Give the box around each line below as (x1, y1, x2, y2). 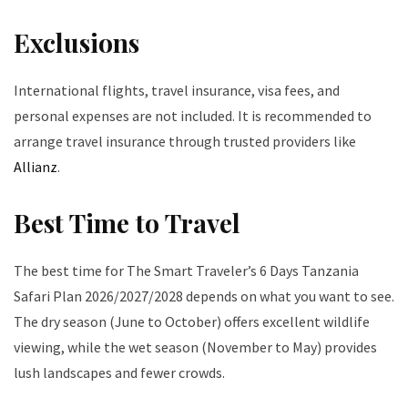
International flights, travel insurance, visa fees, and (14, 81, 340, 100)
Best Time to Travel (14, 206, 240, 240)
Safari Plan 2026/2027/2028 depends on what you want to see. (14, 287, 394, 306)
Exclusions (14, 25, 139, 60)
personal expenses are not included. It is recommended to (14, 107, 372, 126)
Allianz (14, 158, 57, 177)
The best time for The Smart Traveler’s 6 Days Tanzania (14, 261, 359, 280)
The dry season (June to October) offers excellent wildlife (14, 312, 370, 331)
